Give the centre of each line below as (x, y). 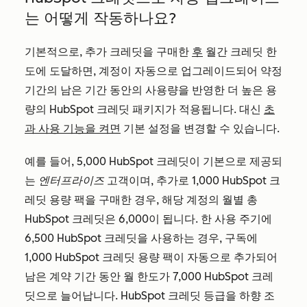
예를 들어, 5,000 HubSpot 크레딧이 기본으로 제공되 (153, 161)
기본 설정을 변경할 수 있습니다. (201, 128)
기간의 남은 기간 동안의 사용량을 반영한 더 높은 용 (151, 90)
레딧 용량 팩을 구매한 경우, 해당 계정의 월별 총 (141, 200)
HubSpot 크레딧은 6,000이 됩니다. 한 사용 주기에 (148, 219)
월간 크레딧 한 (240, 52)
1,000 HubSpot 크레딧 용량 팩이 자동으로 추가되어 (151, 257)
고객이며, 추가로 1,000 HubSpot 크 (192, 181)
